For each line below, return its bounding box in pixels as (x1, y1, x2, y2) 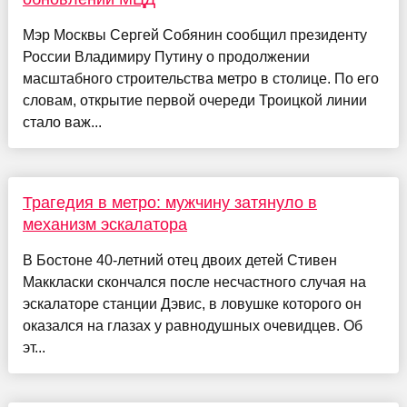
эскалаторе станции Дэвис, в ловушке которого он (22, 295, 362, 312)
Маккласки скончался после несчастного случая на (22, 273, 366, 290)
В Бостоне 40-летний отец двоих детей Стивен (22, 252, 337, 268)
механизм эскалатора (22, 214, 187, 233)
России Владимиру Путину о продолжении (22, 48, 310, 65)
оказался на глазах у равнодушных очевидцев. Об (22, 317, 362, 333)
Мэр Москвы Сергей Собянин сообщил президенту (22, 26, 367, 43)
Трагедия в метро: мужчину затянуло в (22, 193, 317, 212)
